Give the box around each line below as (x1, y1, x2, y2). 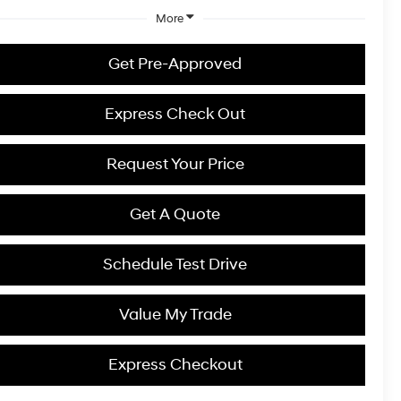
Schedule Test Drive (103, 253, 247, 275)
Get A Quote (130, 203, 220, 225)
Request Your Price (106, 153, 244, 175)
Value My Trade (118, 303, 232, 325)
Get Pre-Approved (108, 53, 242, 74)
